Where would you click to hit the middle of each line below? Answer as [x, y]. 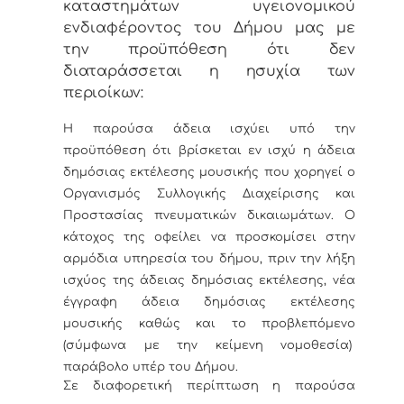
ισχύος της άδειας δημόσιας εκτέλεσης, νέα [209, 280]
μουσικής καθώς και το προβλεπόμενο [209, 323]
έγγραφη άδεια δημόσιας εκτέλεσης [209, 302]
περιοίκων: [103, 93]
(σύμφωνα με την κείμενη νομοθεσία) [209, 345]
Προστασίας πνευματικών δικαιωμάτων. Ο [209, 215]
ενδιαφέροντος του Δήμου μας [200, 28]
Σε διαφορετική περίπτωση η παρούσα [209, 386]
